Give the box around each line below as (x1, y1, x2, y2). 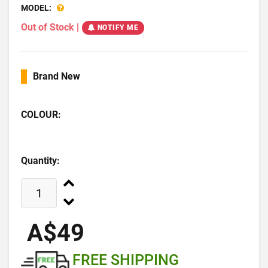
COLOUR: (21, 109, 61, 120)
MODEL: (21, 3, 51, 13)
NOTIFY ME (97, 23, 138, 32)
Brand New (33, 71, 80, 82)
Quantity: (21, 155, 60, 166)
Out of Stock (21, 21, 74, 33)
